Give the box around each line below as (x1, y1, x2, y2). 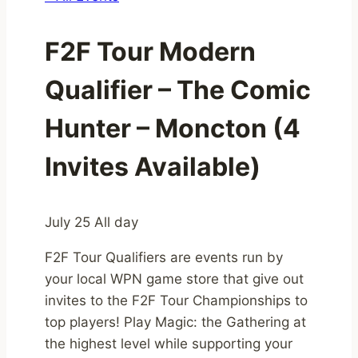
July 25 (45, 214, 94, 231)
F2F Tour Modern (45, 36, 256, 68)
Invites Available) (45, 151, 261, 183)
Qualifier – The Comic (45, 74, 311, 106)
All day (94, 214, 138, 231)
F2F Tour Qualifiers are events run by (45, 249, 283, 266)
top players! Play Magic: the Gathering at (45, 314, 306, 331)
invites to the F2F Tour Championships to (45, 292, 308, 309)
